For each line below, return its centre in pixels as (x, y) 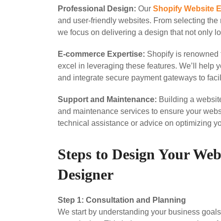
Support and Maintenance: (107, 100)
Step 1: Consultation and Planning (122, 200)
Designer (86, 175)
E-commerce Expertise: (101, 54)
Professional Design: (97, 9)
